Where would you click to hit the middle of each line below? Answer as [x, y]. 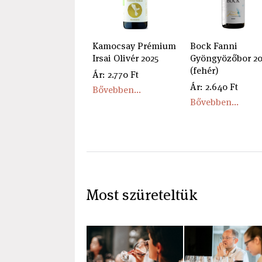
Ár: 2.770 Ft [115, 74]
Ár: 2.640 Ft [214, 87]
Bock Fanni [213, 46]
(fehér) [204, 70]
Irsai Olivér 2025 [125, 58]
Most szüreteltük [142, 194]
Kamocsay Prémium [134, 46]
